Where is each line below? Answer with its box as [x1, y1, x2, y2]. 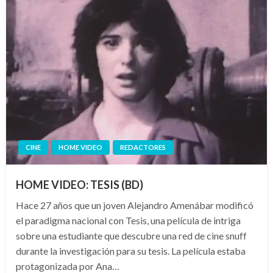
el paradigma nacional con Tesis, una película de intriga [16, 214, 241, 227]
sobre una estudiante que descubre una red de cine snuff [16, 230, 247, 242]
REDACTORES [120, 143, 166, 152]
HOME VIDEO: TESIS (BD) [16, 178, 143, 192]
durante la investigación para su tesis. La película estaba [16, 245, 246, 257]
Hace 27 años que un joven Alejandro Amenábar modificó [16, 199, 253, 211]
